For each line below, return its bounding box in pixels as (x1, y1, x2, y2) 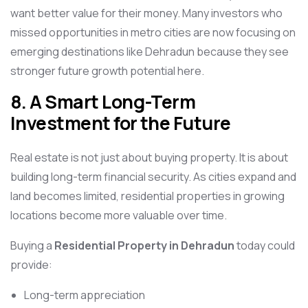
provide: (10, 257, 52, 272)
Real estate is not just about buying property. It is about (10, 150, 288, 165)
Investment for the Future (10, 111, 231, 135)
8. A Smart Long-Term (10, 89, 196, 114)
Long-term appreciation (24, 287, 145, 302)
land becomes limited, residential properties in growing (10, 188, 285, 203)
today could (234, 238, 295, 253)
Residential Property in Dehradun (54, 238, 234, 253)
